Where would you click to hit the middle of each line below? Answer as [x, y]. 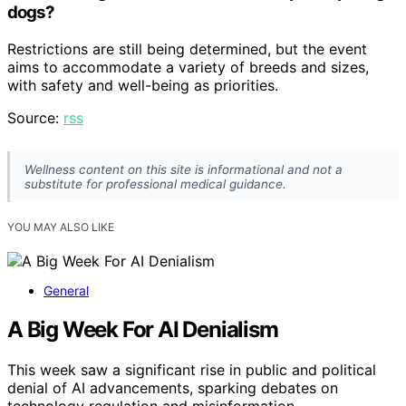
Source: [35, 118]
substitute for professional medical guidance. [155, 184]
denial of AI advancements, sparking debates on [173, 388]
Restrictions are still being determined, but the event [187, 49]
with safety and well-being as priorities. [143, 86]
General [66, 291]
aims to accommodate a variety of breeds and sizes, [188, 68]
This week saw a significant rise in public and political [192, 370]
